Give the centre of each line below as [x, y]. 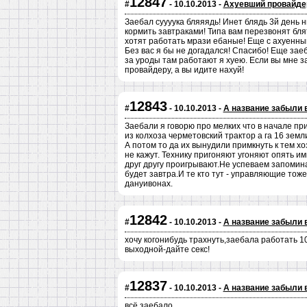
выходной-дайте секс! [167, 249]
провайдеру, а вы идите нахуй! [184, 70]
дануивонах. [148, 184]
